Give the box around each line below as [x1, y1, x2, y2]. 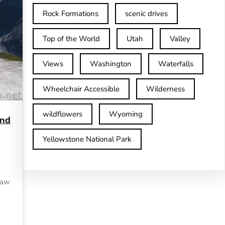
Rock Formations [42, 9, 98, 19]
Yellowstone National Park [42, 134, 132, 144]
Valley [169, 34, 190, 44]
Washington [89, 59, 132, 69]
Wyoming [108, 109, 143, 119]
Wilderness [146, 84, 185, 94]
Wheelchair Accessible [42, 84, 120, 94]
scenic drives [125, 9, 168, 19]
